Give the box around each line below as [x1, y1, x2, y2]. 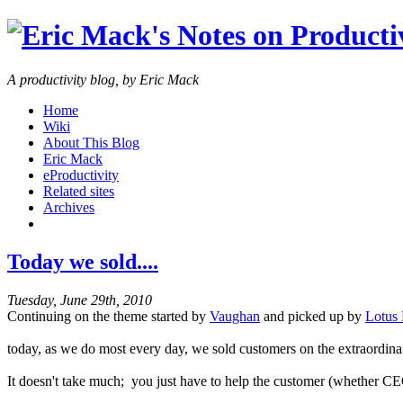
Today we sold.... [7, 249, 158, 273]
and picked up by [260, 308, 365, 324]
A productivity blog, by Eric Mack [7, 71, 199, 87]
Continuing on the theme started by [7, 308, 210, 324]
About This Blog [43, 134, 139, 150]
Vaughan [210, 308, 260, 324]
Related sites [43, 183, 114, 199]
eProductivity [43, 166, 119, 183]
